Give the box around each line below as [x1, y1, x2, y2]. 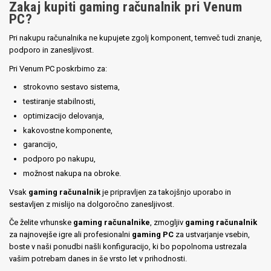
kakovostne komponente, [23, 125, 113, 135]
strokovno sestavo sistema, [23, 82, 120, 91]
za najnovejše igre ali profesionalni [9, 230, 132, 240]
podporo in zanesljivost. [9, 45, 94, 55]
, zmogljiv [150, 218, 185, 227]
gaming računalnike [73, 218, 150, 227]
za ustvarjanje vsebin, [174, 230, 250, 240]
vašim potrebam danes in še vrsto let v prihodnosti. [9, 254, 187, 264]
